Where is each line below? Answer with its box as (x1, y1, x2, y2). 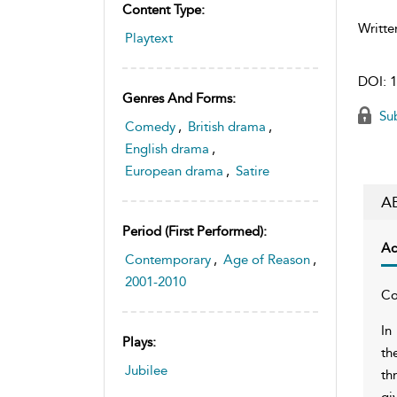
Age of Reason (223, 251, 310, 268)
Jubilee (125, 362, 167, 378)
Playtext (125, 29, 173, 46)
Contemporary (125, 251, 211, 268)
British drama (188, 118, 266, 135)
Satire (236, 162, 269, 179)
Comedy (125, 118, 175, 135)
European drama (125, 162, 223, 179)
